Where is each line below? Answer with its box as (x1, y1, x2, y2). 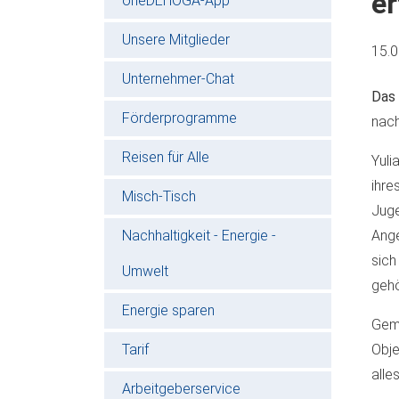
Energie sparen (122, 301, 215, 319)
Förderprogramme (122, 109, 237, 126)
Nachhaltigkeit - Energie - (122, 226, 276, 244)
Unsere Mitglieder (122, 30, 230, 48)
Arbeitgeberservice (122, 379, 240, 397)
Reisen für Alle (122, 148, 209, 166)
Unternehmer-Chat (122, 69, 234, 87)
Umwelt (122, 262, 168, 280)
